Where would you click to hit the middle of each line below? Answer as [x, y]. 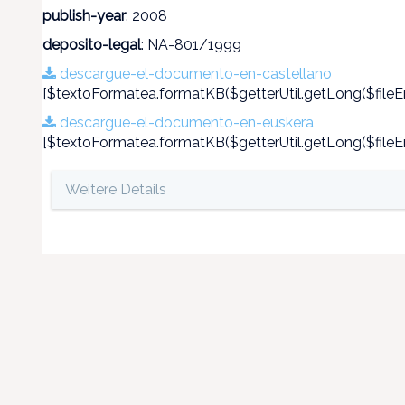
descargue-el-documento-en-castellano [194, 74]
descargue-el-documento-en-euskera [185, 122]
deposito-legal [92, 45]
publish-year [84, 16]
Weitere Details [116, 189]
